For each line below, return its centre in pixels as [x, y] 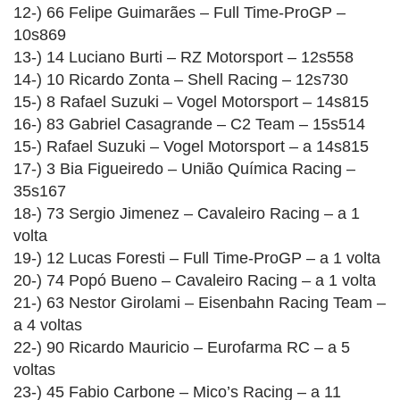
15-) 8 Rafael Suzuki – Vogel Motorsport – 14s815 [191, 101]
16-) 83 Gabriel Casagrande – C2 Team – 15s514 [189, 124]
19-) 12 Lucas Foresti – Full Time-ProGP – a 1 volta [197, 258]
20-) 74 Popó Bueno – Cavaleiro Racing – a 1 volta [195, 280]
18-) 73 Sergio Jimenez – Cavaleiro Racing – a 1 [187, 213]
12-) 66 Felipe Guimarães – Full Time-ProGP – [179, 12]
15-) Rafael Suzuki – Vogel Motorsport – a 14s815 [191, 146]
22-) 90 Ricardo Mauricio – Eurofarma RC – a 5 [182, 347]
